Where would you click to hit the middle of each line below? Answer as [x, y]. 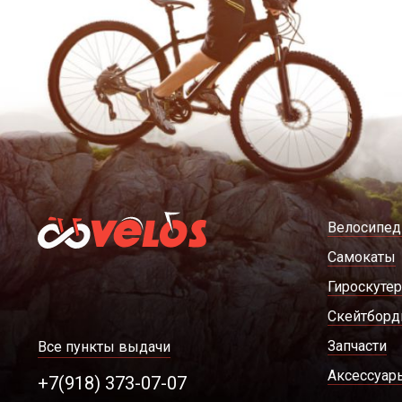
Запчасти [357, 345]
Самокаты [361, 257]
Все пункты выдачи [104, 347]
